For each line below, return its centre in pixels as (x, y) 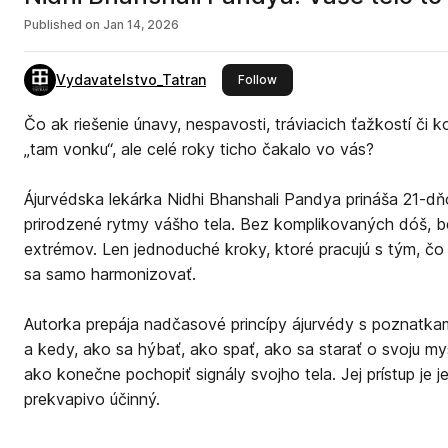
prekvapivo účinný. (92, 399)
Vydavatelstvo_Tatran (131, 79)
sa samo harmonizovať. (110, 274)
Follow (257, 79)
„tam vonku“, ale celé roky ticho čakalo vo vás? (199, 149)
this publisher (316, 78)
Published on (62, 24)
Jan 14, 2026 (141, 24)
